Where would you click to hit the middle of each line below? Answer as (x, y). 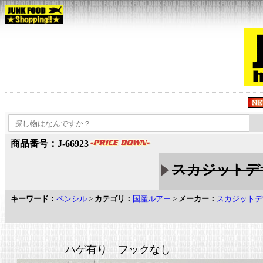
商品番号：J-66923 (50, 144)
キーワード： (33, 199)
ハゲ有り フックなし (118, 249)
